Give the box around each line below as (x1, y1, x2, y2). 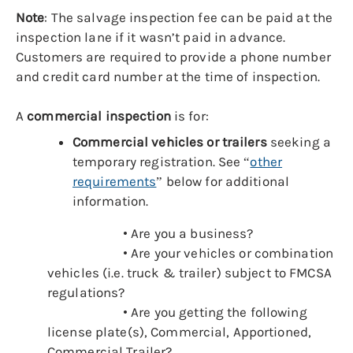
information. (72, 193, 149, 210)
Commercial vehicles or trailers (72, 134, 267, 150)
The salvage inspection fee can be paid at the (47, 9, 333, 26)
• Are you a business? (123, 225, 254, 242)
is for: (170, 108, 209, 124)
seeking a (266, 134, 331, 150)
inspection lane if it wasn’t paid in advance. (16, 29, 286, 46)
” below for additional (156, 173, 290, 190)
